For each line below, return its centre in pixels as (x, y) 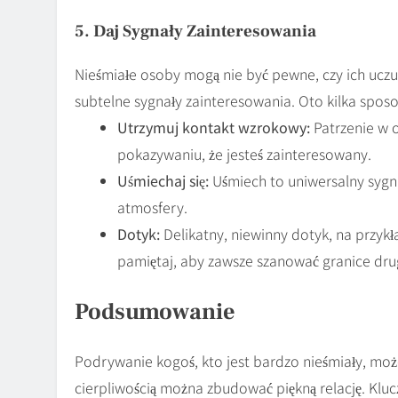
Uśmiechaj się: (163, 180)
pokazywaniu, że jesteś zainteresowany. (244, 153)
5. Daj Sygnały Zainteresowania (195, 31)
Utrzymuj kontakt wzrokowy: (214, 127)
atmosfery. (152, 207)
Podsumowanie (155, 311)
